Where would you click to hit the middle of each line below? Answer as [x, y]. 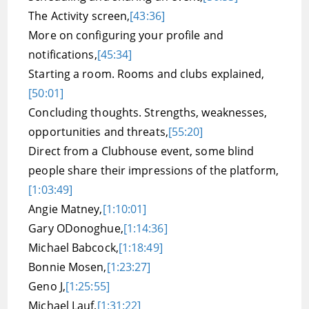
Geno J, [47, 286]
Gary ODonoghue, [76, 228]
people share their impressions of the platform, [153, 170]
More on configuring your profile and [126, 35]
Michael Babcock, [73, 248]
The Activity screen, [79, 16]
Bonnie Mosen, [68, 267]
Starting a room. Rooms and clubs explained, [147, 74]
